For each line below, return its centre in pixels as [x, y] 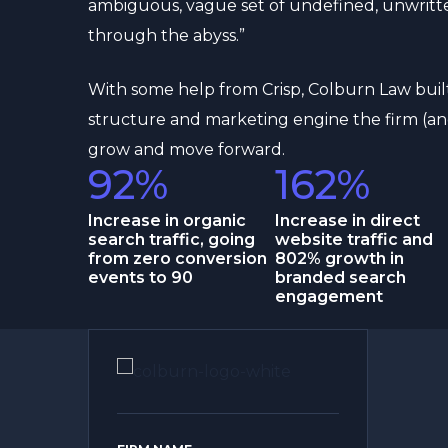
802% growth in [339, 258]
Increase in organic [167, 220]
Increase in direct [347, 220]
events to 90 [140, 277]
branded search [340, 277]
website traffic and [353, 239]
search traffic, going [171, 239]
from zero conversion [177, 258]
